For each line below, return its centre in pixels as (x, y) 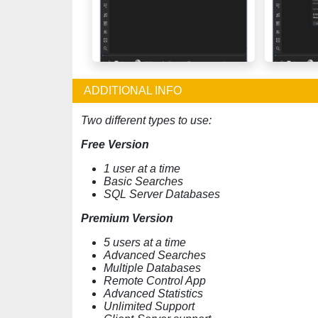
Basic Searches (145, 181)
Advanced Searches (155, 255)
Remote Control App (155, 281)
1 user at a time (143, 169)
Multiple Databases (152, 268)
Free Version (115, 144)
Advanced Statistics (155, 294)
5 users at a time (145, 242)
